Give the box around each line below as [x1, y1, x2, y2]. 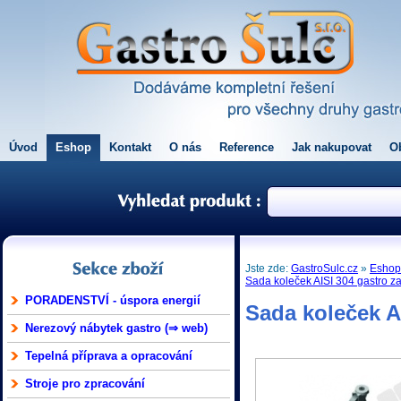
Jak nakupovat [292, 141, 371, 154]
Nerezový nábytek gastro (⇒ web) [25, 321, 208, 335]
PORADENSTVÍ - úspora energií [25, 294, 200, 307]
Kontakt [109, 141, 151, 154]
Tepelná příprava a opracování [25, 349, 192, 363]
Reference [219, 141, 274, 154]
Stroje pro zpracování [25, 377, 145, 390]
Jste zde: [245, 262, 292, 275]
